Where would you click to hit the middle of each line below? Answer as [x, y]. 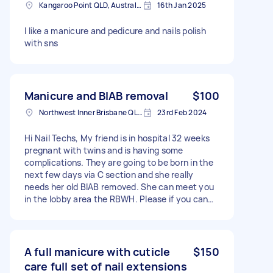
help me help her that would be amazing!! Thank [121, 211]
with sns [41, 43]
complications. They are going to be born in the [119, 162]
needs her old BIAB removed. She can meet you [119, 187]
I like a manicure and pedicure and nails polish [115, 31]
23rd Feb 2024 [182, 112]
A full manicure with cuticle [97, 252]
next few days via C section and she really [109, 175]
